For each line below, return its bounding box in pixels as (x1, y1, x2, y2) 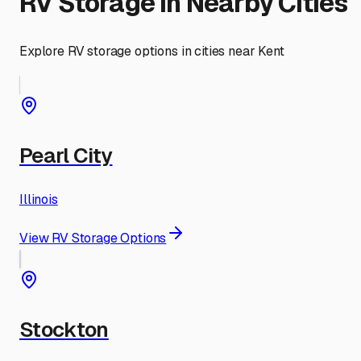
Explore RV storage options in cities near (19, 42, 259, 60)
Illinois (19, 190, 58, 208)
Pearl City (19, 141, 113, 169)
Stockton (19, 315, 109, 343)
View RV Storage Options (19, 229, 167, 247)
